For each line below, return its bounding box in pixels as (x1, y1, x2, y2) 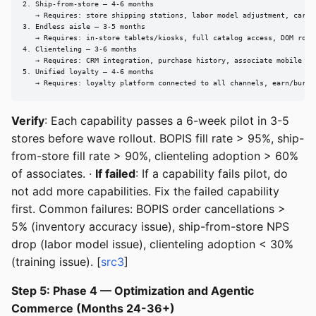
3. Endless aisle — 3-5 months (23, 23, 145, 31)
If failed (95, 166, 135, 181)
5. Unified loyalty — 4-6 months (23, 68, 154, 76)
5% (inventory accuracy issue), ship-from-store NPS (11, 219, 289, 233)
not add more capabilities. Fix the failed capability (11, 183, 279, 198)
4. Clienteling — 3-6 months (23, 45, 137, 54)
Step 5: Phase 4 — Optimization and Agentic (11, 283, 254, 298)
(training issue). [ (11, 254, 101, 269)
